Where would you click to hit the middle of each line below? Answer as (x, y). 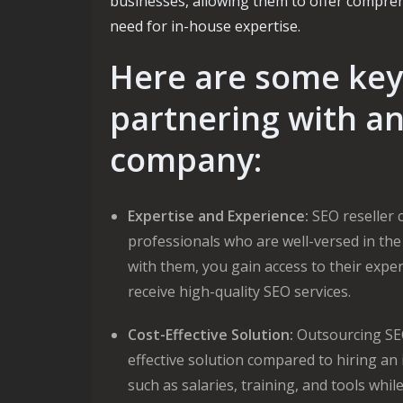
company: (186, 160)
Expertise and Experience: (218, 216)
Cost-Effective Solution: (210, 335)
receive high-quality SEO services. (239, 291)
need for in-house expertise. (205, 26)
